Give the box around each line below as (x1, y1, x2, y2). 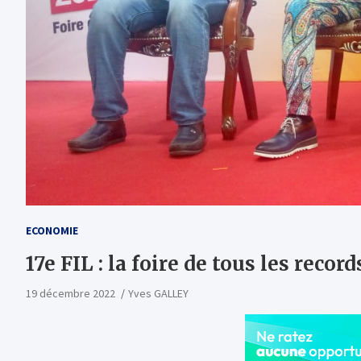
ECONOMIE (26, 223, 78, 238)
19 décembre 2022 (26, 286, 115, 301)
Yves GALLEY (128, 286, 189, 301)
